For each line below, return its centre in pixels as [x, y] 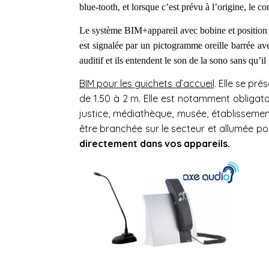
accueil [198, 83]
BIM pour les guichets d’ [131, 83]
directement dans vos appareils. [155, 143]
